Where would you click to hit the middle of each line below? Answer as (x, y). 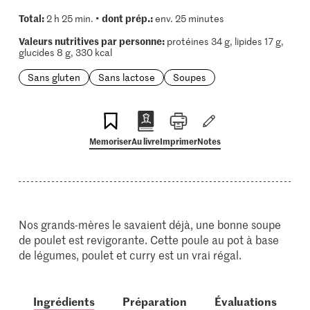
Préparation (154, 301)
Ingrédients (64, 301)
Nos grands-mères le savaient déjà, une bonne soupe (150, 224)
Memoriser (110, 141)
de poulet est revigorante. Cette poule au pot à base (149, 239)
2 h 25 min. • (73, 18)
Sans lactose (126, 77)
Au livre (146, 141)
